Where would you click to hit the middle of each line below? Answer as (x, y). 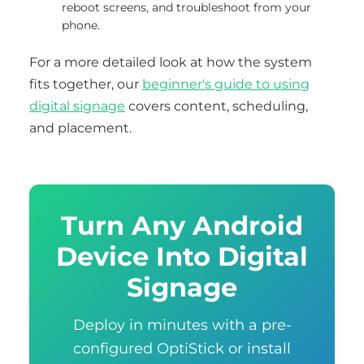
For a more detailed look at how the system (171, 62)
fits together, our (86, 84)
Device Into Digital (182, 256)
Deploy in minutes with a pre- (182, 325)
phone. (81, 25)
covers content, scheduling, (217, 106)
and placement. (80, 128)
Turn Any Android (182, 225)
